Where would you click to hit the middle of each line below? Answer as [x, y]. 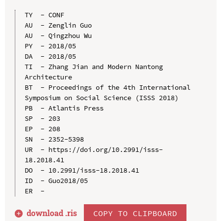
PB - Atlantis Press [64, 108]
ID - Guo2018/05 [56, 180]
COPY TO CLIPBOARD [135, 213]
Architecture [48, 77]
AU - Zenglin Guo [58, 25]
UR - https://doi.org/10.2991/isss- [93, 149]
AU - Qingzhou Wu [58, 35]
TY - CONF [44, 15]
